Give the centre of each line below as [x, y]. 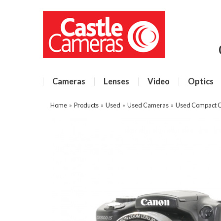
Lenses [116, 81]
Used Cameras [148, 105]
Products [86, 105]
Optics [201, 81]
